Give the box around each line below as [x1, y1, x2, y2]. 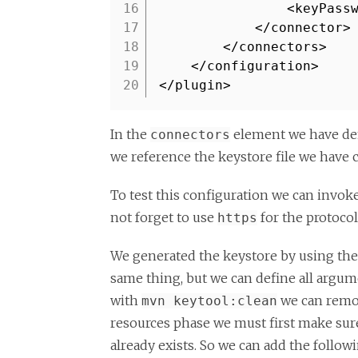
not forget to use [110, 209, 217, 225]
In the [110, 126, 150, 142]
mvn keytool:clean [141, 293, 277, 308]
